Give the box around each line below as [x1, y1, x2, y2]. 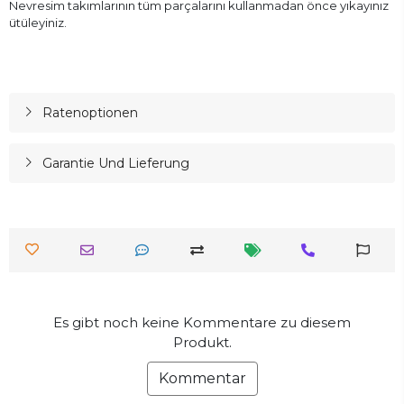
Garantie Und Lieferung [41, 154, 189, 171]
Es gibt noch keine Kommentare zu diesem [53, 313, 351, 331]
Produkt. [172, 333, 232, 351]
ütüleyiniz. [9, 14, 67, 30]
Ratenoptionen [41, 104, 138, 121]
